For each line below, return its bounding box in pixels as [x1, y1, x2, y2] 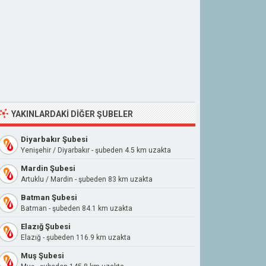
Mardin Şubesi [21, 164, 75, 173]
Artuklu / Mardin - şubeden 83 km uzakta [21, 175, 153, 183]
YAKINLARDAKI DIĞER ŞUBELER [11, 109, 133, 119]
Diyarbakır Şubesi [21, 135, 88, 144]
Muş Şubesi [21, 251, 64, 260]
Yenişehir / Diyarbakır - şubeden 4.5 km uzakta [21, 146, 171, 154]
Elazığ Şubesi [21, 222, 71, 231]
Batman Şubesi [21, 193, 77, 202]
